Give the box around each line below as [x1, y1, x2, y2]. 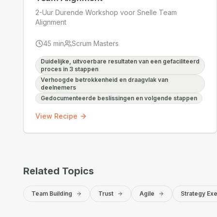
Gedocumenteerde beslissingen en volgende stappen [41, 94, 197, 102]
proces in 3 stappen [41, 65, 98, 73]
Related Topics [23, 165, 94, 177]
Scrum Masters [72, 39, 119, 47]
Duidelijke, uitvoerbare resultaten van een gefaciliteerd [41, 58, 200, 65]
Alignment [35, 18, 66, 26]
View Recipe [35, 112, 77, 120]
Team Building [31, 190, 72, 197]
